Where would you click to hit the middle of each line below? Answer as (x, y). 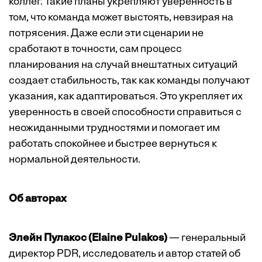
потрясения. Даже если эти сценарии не (106, 34)
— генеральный (206, 239)
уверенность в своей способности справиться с (125, 113)
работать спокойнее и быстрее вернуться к (113, 144)
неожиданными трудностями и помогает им (114, 129)
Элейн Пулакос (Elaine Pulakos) (88, 239)
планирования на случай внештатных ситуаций (123, 65)
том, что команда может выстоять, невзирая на (121, 18)
